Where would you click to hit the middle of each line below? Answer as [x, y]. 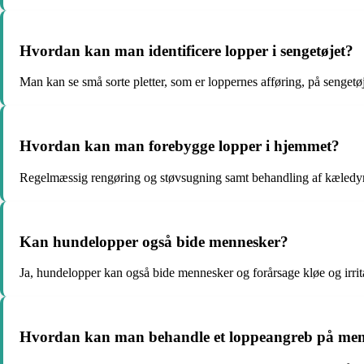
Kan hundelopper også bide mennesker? [154, 241]
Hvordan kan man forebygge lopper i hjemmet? [180, 146]
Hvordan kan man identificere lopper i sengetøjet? [186, 50]
